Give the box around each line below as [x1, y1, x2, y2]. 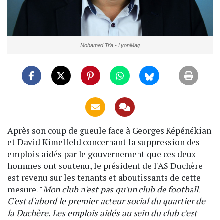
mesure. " [7, 183, 43, 195]
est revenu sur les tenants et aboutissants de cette [7, 171, 201, 183]
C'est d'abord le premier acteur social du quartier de [7, 195, 205, 207]
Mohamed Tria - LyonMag [80, 42, 140, 48]
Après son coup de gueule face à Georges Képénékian [7, 124, 211, 136]
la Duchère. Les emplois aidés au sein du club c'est [7, 207, 197, 219]
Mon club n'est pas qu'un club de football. [43, 183, 200, 195]
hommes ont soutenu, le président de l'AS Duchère [7, 160, 203, 171]
